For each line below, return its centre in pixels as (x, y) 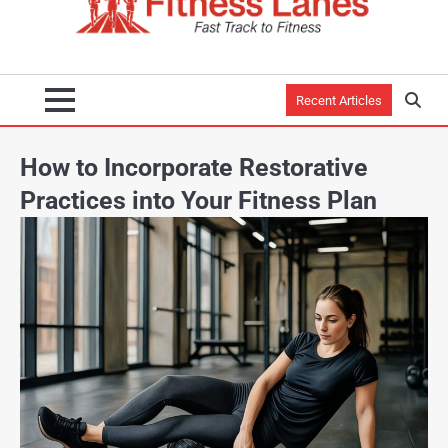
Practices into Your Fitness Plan (198, 200)
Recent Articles (339, 100)
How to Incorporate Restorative (194, 167)
